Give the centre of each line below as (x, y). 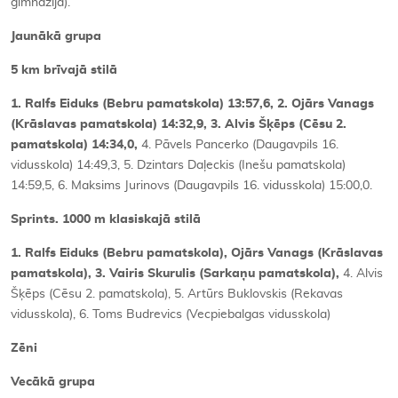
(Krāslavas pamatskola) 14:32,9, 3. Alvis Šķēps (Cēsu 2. (179, 124)
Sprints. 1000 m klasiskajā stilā (106, 219)
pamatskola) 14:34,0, (76, 144)
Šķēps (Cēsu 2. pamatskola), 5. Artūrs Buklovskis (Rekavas (177, 294)
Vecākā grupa (53, 382)
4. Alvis (363, 273)
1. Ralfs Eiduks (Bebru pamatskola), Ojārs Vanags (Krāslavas (197, 253)
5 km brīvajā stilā (64, 70)
